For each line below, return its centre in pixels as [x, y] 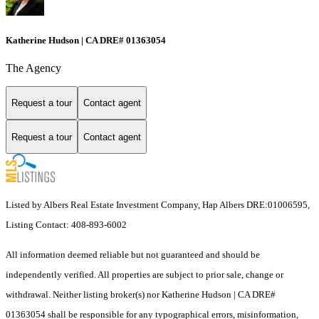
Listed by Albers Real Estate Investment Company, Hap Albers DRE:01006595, [158, 205]
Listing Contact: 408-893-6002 [67, 225]
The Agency [33, 68]
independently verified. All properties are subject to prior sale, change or [145, 275]
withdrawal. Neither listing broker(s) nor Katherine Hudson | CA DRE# [141, 295]
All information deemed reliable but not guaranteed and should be [133, 255]
